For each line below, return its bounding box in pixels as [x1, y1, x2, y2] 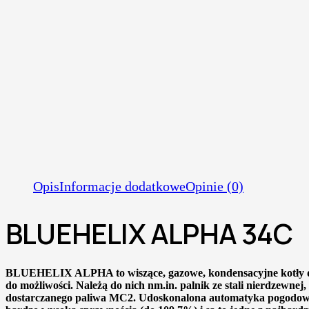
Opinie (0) [186, 179, 243, 194]
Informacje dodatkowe [59, 179, 186, 194]
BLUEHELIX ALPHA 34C [6, 215, 292, 253]
